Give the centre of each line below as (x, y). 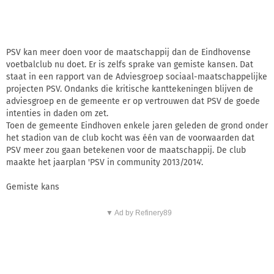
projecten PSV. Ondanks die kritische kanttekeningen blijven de (130, 89)
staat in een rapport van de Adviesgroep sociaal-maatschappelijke (137, 76)
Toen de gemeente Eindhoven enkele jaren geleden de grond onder (137, 125)
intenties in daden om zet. (57, 113)
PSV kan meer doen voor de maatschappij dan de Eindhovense (128, 52)
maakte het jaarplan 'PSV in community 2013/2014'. (105, 162)
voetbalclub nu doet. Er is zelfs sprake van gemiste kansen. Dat (130, 64)
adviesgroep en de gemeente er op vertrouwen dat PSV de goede (133, 101)
